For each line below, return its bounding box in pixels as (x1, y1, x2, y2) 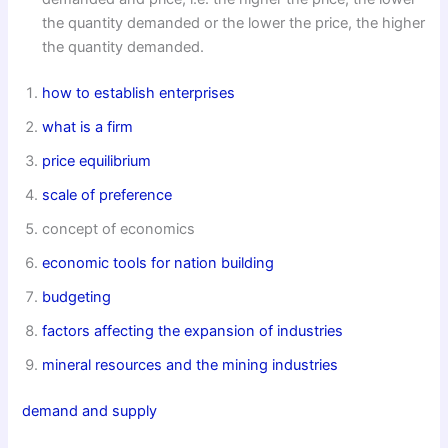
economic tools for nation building (42, 253, 275, 272)
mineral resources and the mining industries (42, 355, 339, 374)
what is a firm (42, 117, 134, 136)
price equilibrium (42, 151, 152, 170)
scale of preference (42, 185, 173, 204)
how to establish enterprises (42, 83, 236, 102)
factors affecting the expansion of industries (42, 321, 344, 340)
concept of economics (42, 219, 196, 238)
